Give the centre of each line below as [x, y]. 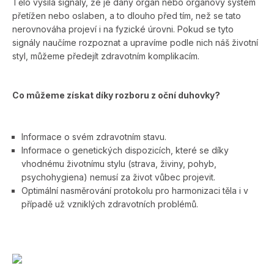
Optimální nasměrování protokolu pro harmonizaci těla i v [135, 190]
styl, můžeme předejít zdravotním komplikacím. [106, 56]
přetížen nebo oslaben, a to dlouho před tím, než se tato [127, 15]
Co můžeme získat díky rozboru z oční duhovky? [116, 95]
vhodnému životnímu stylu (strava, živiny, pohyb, [119, 163]
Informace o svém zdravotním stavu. [94, 136]
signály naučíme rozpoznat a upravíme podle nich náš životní [135, 42]
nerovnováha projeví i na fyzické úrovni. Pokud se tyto [123, 29]
